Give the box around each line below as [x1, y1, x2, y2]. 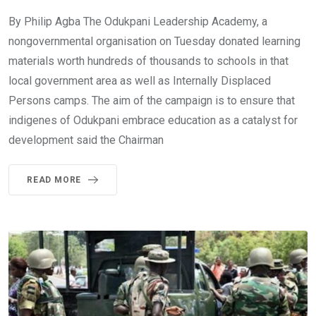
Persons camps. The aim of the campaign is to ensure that [8, 94, 295, 107]
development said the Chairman [8, 133, 164, 147]
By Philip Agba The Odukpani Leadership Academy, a [8, 15, 267, 28]
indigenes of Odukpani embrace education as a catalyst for [8, 114, 298, 127]
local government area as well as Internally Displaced [8, 74, 271, 87]
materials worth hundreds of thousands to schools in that [8, 54, 288, 68]
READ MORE [27, 175, 82, 185]
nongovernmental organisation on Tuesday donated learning [8, 35, 300, 48]
